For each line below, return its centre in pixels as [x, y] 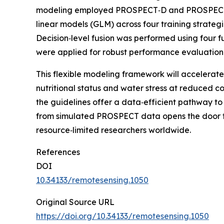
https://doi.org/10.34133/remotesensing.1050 [122, 216]
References [58, 152]
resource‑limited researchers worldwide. [113, 130]
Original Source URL [75, 202]
